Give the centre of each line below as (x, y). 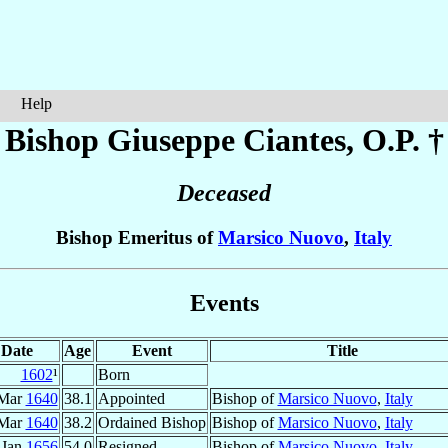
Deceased (224, 193)
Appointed (131, 398)
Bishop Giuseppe (123, 140)
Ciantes (294, 140)
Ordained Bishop (151, 422)
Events (224, 302)
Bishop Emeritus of (137, 238)
